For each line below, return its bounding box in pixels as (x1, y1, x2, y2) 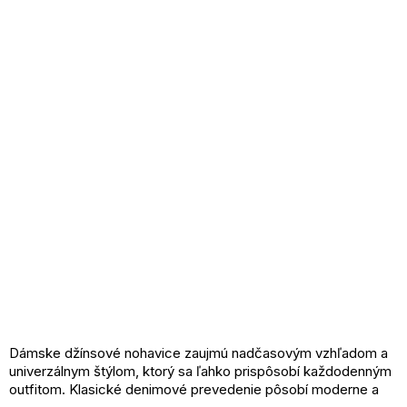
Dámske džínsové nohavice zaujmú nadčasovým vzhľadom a (9, 344, 388, 362)
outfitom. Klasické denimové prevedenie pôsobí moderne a (9, 381, 379, 399)
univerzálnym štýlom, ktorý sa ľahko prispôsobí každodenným (9, 362, 392, 381)
